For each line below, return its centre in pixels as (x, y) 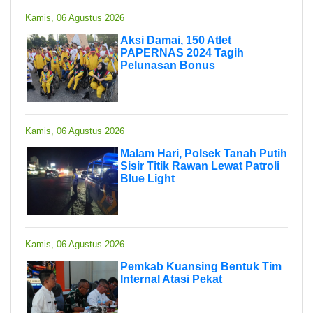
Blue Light (147, 178)
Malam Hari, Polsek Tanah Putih (204, 153)
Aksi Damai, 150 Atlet (176, 40)
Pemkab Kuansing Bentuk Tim (201, 266)
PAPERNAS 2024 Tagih (182, 52)
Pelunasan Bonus (168, 65)
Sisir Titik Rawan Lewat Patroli (200, 166)
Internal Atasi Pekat (171, 279)
